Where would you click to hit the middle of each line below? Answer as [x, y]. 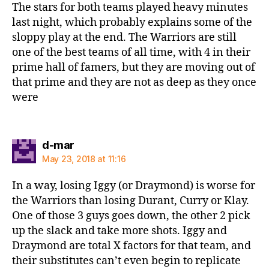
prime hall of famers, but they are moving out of [134, 67]
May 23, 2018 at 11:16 [84, 159]
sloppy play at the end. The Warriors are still [124, 37]
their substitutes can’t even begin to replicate [126, 261]
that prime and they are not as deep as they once [134, 82]
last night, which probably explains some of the [132, 22]
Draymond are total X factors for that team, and [131, 246]
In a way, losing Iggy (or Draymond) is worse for [134, 186]
